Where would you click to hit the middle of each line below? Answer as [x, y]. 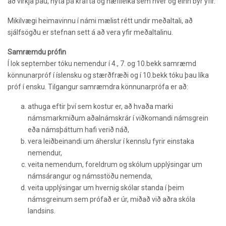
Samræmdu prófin [37, 52]
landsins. [42, 211]
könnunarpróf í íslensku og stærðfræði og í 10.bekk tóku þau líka [108, 75]
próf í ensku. [28, 87]
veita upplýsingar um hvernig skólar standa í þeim [106, 188]
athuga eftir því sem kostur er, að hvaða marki [100, 107]
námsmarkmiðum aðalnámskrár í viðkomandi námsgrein [118, 118]
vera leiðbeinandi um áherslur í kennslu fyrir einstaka [111, 142]
